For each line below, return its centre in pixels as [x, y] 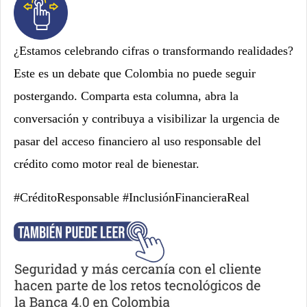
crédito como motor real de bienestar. [107, 164]
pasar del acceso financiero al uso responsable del [137, 142]
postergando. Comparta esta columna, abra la [126, 96]
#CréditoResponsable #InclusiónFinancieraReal [132, 198]
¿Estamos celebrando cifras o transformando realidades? [153, 51]
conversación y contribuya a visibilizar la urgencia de [147, 119]
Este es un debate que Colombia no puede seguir [135, 74]
